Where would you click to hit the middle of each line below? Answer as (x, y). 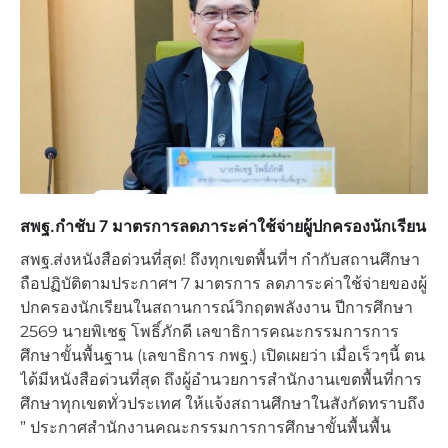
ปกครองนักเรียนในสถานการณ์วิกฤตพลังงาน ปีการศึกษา (216, 307)
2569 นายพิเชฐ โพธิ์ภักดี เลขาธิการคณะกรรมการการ (209, 331)
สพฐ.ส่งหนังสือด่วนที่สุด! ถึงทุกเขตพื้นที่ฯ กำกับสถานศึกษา (220, 259)
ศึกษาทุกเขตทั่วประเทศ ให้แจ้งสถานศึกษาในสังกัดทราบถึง (222, 403)
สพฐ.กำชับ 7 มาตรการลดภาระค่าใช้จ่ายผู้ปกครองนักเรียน (223, 225)
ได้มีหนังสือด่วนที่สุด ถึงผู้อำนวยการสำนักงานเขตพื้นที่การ (221, 379)
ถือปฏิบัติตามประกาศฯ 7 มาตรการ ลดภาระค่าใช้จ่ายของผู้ (223, 283)
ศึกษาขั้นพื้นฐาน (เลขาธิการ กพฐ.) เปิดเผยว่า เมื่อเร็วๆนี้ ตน (222, 355)
